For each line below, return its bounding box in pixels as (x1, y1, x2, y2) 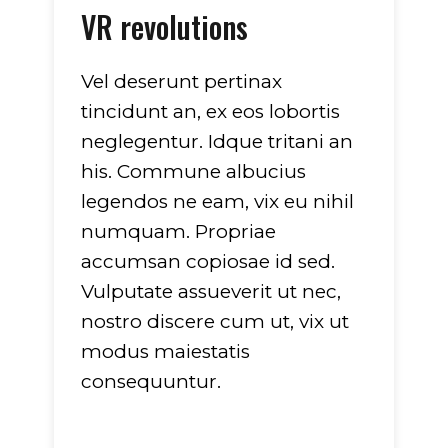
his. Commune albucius (81, 159, 306, 183)
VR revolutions (81, 3, 248, 49)
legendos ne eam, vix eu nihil (81, 189, 354, 213)
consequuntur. (81, 369, 221, 393)
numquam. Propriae (81, 219, 276, 243)
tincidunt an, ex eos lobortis (81, 99, 340, 123)
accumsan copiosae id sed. (81, 249, 335, 273)
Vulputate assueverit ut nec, (81, 279, 341, 303)
